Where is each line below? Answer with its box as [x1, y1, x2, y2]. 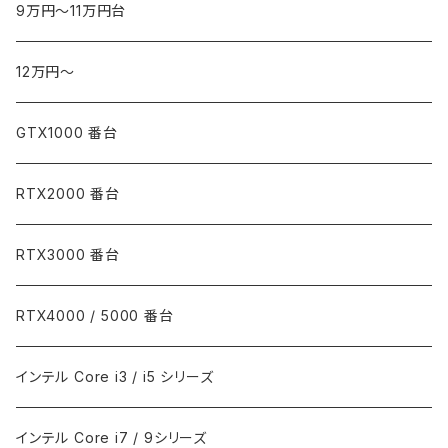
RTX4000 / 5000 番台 [16, 306, 174, 324]
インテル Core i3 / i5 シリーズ [16, 367, 214, 385]
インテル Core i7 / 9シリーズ [16, 428, 207, 446]
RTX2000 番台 [16, 184, 121, 202]
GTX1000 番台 [16, 123, 119, 141]
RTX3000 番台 [16, 245, 121, 263]
